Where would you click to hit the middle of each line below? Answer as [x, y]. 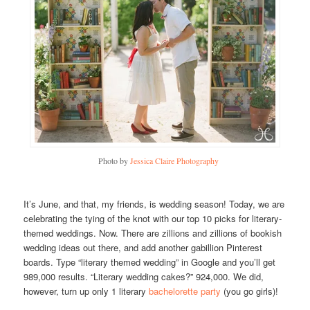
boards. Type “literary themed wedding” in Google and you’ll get [150, 262]
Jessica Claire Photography [174, 161]
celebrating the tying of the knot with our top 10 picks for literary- [153, 219]
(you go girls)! [251, 291]
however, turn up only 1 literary [86, 291]
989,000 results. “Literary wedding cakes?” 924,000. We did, [144, 277]
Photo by [114, 161]
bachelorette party [186, 291]
